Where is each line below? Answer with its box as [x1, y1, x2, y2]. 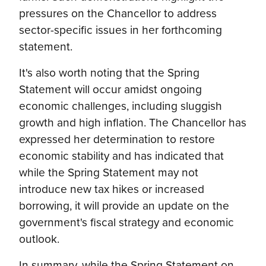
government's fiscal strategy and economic [19, 213, 234, 230]
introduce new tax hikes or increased [19, 180, 204, 197]
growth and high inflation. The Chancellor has [19, 113, 246, 130]
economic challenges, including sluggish [19, 97, 222, 113]
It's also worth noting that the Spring [19, 64, 199, 80]
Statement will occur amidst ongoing [19, 80, 202, 97]
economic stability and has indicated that [19, 147, 224, 163]
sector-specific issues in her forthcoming [19, 21, 222, 37]
